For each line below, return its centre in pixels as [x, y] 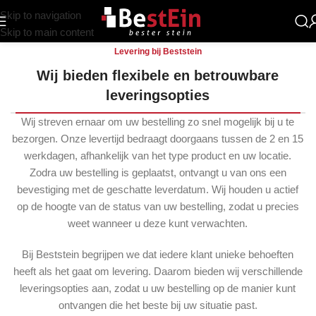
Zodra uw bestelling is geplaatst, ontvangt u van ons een [158, 172]
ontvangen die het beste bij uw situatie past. [158, 305]
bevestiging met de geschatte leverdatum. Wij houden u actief [158, 189]
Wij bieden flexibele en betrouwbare [158, 75]
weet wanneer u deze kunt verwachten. [158, 223]
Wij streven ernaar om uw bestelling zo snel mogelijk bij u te [158, 122]
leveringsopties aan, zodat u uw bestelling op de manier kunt [158, 288]
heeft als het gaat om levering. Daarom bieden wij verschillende [158, 271]
